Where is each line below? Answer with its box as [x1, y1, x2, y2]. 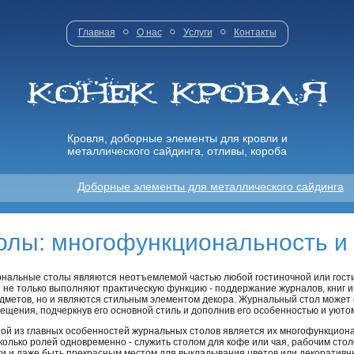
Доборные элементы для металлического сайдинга [77, 180, 344, 193]
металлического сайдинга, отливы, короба [67, 145, 287, 157]
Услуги [183, 27, 213, 38]
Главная [77, 27, 115, 38]
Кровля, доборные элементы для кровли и [66, 132, 288, 145]
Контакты [233, 27, 277, 38]
